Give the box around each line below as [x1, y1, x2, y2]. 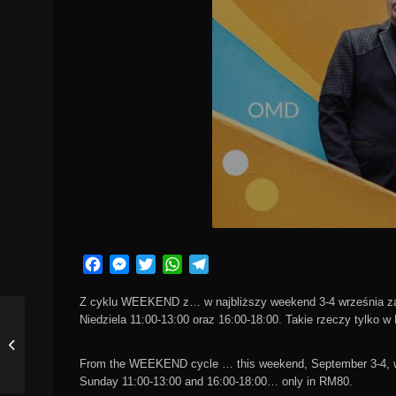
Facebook [103, 256, 165, 271]
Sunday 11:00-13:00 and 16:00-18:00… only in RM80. [80, 375, 353, 388]
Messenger [129, 256, 199, 271]
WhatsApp [182, 256, 247, 271]
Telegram [209, 256, 267, 271]
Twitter [156, 256, 197, 271]
